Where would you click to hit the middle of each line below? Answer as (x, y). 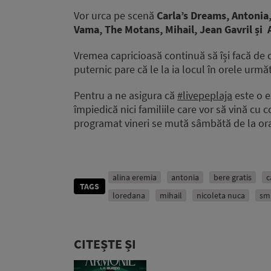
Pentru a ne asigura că (126, 96)
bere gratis (233, 178)
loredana (129, 196)
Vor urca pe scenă (115, 16)
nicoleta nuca (221, 196)
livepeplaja (207, 96)
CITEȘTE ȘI (105, 244)
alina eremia (135, 178)
